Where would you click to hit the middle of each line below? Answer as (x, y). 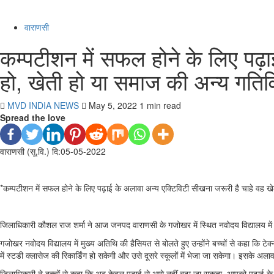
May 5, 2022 (113, 105)
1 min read (160, 105)
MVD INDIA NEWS (44, 105)
